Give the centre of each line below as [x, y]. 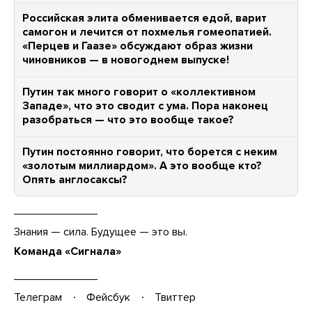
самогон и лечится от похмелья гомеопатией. [147, 32]
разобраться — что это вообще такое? [128, 120]
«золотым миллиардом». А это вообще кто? [142, 166]
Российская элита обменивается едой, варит [145, 18]
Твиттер [175, 298]
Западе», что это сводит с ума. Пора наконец [145, 106]
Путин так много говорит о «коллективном [139, 92]
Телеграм [38, 298]
